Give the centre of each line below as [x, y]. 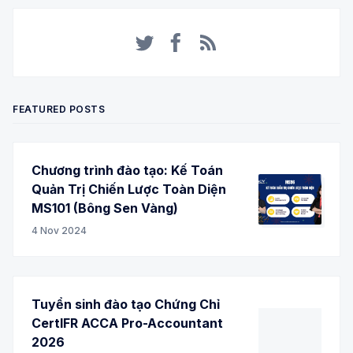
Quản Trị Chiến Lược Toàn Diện [129, 189]
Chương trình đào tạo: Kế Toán [127, 170]
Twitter [150, 67]
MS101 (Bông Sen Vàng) [105, 208]
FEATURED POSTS [59, 109]
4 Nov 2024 [59, 230]
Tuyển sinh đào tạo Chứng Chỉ [126, 304]
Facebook [191, 67]
